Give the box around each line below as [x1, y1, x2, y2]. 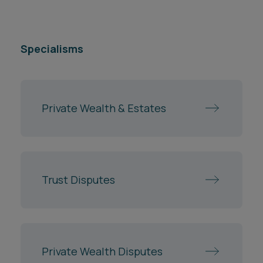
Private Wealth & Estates [42, 101, 166, 116]
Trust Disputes [42, 173, 115, 187]
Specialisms [21, 41, 83, 56]
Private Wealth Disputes [42, 244, 163, 259]
